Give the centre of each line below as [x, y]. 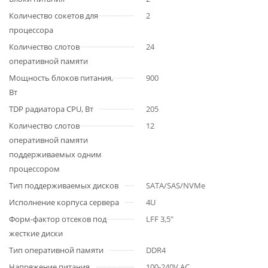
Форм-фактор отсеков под [58, 219]
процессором [34, 169]
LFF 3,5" [160, 219]
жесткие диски [36, 233]
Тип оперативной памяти [56, 250]
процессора [31, 30]
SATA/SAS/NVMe [176, 185]
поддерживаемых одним [55, 154]
